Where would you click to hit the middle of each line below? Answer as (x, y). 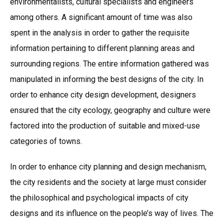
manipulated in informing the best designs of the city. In (107, 79)
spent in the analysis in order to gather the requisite (100, 33)
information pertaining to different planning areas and (102, 48)
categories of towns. (48, 141)
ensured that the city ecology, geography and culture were (110, 110)
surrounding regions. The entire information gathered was (109, 64)
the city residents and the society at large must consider (108, 182)
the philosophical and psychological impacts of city (99, 198)
